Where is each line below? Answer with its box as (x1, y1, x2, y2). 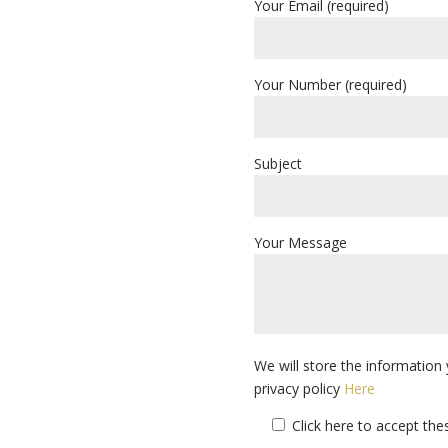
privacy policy (253, 378, 344, 398)
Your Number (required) (253, 74, 407, 94)
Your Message (253, 232, 347, 252)
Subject (253, 153, 302, 173)
